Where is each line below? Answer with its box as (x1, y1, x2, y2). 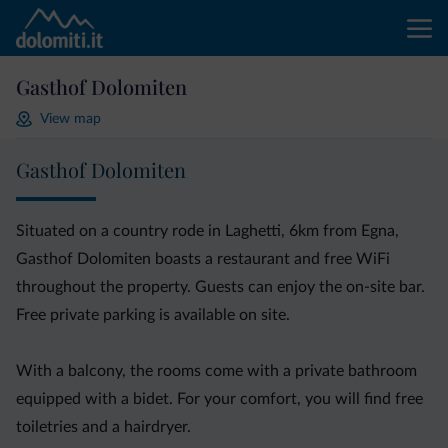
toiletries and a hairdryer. (16, 419, 191, 435)
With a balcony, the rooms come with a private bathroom (16, 363, 417, 379)
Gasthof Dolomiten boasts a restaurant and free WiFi (16, 251, 390, 267)
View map (40, 111, 101, 126)
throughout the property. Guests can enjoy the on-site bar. (16, 279, 425, 295)
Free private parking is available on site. (16, 307, 290, 323)
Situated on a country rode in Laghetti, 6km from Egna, (16, 223, 399, 239)
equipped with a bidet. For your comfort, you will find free (16, 391, 423, 407)
